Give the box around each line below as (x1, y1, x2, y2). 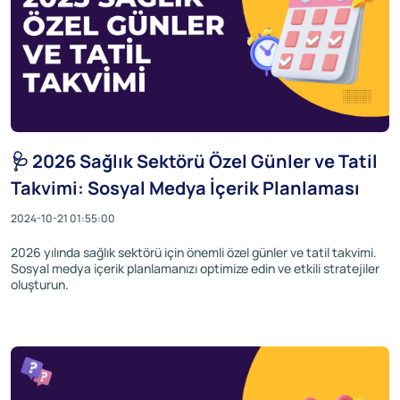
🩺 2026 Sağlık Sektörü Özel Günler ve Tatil (11, 149, 378, 174)
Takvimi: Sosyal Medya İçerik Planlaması (11, 176, 360, 201)
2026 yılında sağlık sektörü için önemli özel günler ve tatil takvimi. (11, 244, 377, 262)
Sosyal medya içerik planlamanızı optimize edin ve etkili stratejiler (11, 260, 379, 278)
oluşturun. (11, 276, 69, 294)
